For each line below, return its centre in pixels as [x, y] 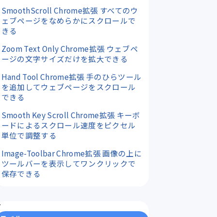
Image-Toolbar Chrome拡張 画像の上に [71, 153]
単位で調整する [29, 135]
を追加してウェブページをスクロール [69, 86]
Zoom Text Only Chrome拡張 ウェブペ [70, 48]
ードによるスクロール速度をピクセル [69, 125]
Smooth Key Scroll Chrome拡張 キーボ [71, 115]
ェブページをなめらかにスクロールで [69, 20]
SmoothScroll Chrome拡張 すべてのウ [70, 10]
